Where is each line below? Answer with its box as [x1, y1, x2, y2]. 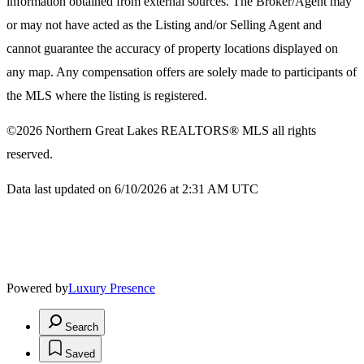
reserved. [6, 147, 53, 162]
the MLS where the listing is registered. [6, 89, 207, 103]
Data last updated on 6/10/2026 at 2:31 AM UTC [6, 182, 258, 197]
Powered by [6, 281, 68, 296]
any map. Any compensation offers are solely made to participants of [6, 65, 357, 80]
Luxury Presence [68, 281, 155, 296]
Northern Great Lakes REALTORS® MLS [45, 123, 269, 138]
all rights [269, 123, 316, 138]
